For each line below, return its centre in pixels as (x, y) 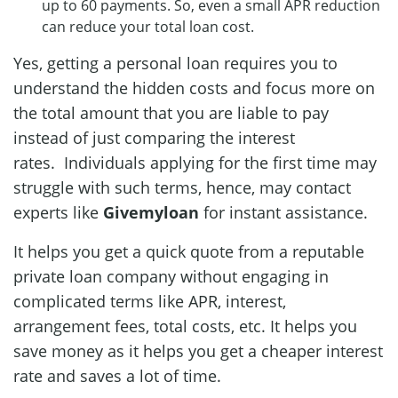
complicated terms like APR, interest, (150, 301)
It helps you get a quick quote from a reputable (189, 251)
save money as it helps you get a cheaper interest (198, 350)
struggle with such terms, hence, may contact (182, 187)
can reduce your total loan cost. (150, 26)
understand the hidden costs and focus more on (194, 88)
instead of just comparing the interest (154, 137)
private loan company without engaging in (171, 276)
